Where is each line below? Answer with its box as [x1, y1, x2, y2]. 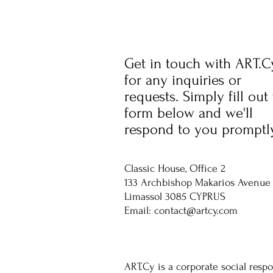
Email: [124, 205, 154, 216]
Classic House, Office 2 [124, 163, 225, 174]
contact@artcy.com [154, 205, 238, 216]
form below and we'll [124, 105, 253, 121]
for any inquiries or [124, 72, 241, 88]
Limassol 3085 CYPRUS [124, 191, 225, 202]
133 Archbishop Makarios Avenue [124, 177, 271, 188]
